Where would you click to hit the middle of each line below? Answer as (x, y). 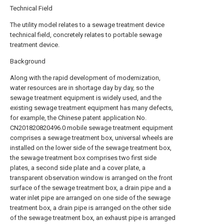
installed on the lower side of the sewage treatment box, (91, 148)
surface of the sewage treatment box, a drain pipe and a (90, 188)
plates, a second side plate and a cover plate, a (78, 168)
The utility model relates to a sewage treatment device (87, 25)
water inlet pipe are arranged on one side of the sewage (90, 198)
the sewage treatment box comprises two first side (83, 158)
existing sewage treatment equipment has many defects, (91, 108)
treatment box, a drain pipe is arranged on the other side (90, 208)
